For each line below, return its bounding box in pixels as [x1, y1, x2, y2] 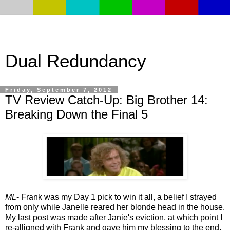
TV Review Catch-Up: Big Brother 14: [5, 93, 208, 107]
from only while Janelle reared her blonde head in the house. [5, 202, 225, 212]
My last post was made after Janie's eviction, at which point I [5, 213, 222, 222]
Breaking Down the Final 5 [5, 107, 148, 121]
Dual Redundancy [5, 51, 146, 71]
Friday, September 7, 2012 [5, 87, 112, 93]
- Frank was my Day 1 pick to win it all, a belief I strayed [16, 192, 217, 201]
